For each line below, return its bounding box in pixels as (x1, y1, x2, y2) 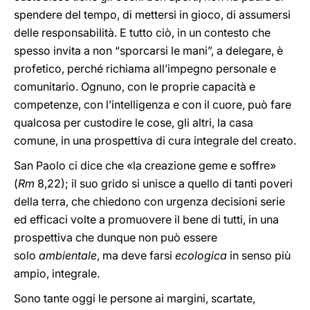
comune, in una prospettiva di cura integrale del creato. (14, 134, 296, 147)
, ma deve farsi (97, 248, 175, 262)
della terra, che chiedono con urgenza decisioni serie (14, 194, 285, 208)
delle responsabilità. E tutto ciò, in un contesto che (14, 26, 271, 39)
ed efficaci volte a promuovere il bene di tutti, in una (14, 212, 279, 226)
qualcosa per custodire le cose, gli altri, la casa (14, 116, 253, 129)
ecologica (175, 248, 227, 262)
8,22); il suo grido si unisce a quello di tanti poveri (35, 176, 293, 190)
